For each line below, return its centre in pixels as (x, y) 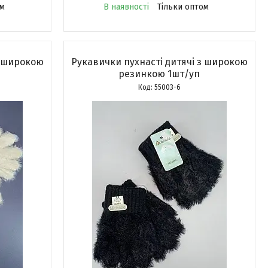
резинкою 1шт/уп (159, 74)
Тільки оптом (183, 7)
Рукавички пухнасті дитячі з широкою (159, 62)
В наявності (127, 7)
